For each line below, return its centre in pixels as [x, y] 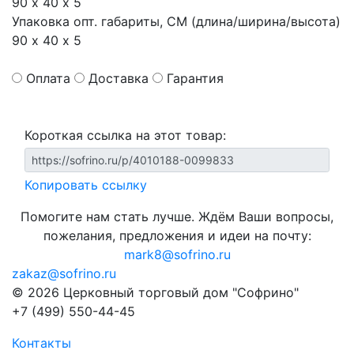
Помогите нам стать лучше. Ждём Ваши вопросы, [177, 217]
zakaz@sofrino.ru [64, 273]
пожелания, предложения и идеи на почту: [177, 235]
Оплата [48, 78]
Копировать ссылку [86, 185]
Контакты [41, 343]
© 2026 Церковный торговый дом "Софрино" [155, 292]
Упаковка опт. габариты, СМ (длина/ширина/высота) [176, 21]
